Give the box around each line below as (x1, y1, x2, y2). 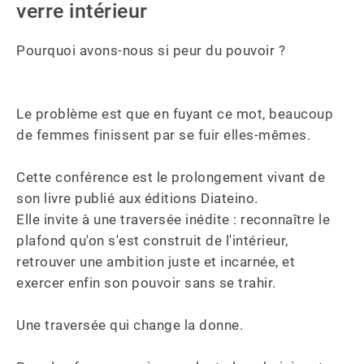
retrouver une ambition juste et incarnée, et (16, 253, 299, 270)
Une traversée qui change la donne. (16, 317, 243, 333)
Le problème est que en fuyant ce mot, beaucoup (16, 106, 337, 122)
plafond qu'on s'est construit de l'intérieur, (16, 232, 292, 249)
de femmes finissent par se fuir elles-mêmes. (16, 127, 310, 143)
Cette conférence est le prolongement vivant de (16, 169, 329, 185)
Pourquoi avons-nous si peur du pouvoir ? (16, 42, 289, 58)
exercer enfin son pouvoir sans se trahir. (16, 275, 276, 291)
